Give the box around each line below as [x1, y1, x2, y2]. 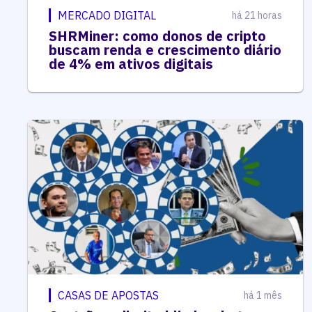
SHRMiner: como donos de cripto [49, 26, 266, 46]
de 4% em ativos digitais [49, 54, 213, 74]
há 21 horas [231, 9, 282, 22]
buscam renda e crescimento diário [49, 40, 281, 60]
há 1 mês [243, 289, 282, 302]
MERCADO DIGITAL [58, 8, 156, 23]
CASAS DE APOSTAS [58, 288, 159, 303]
